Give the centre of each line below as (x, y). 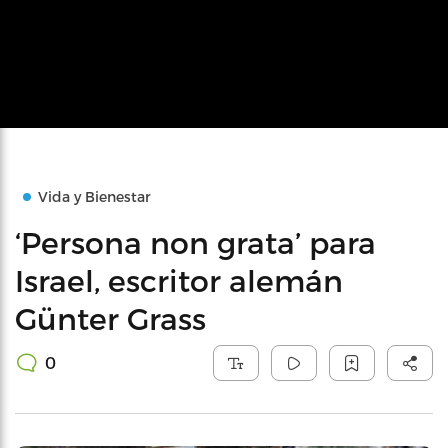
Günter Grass (110, 318)
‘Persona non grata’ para (195, 242)
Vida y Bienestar (94, 196)
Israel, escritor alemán (179, 280)
